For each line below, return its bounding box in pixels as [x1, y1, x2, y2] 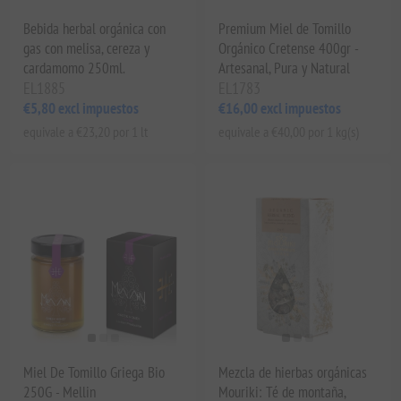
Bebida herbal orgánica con [23, 18, 166, 38]
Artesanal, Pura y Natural [218, 57, 350, 78]
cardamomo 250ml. [23, 57, 126, 78]
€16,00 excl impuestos [218, 98, 341, 118]
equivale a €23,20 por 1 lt [23, 122, 149, 141]
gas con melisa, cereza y [23, 38, 150, 58]
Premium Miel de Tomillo [218, 18, 351, 38]
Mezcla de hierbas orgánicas [218, 362, 367, 382]
